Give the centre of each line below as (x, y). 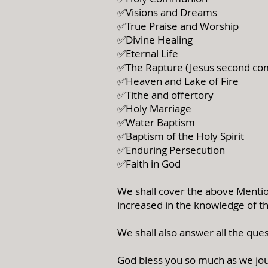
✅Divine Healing (155, 40)
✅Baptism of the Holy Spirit (181, 136)
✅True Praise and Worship (178, 26)
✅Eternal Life (148, 54)
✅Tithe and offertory (165, 95)
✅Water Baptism (156, 122)
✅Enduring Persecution (171, 150)
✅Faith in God (150, 164)
